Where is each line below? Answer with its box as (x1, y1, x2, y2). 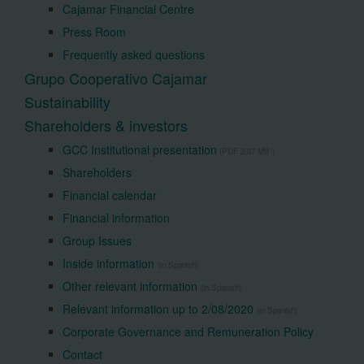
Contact (62, 346, 102, 362)
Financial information (62, 210, 170, 226)
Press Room (62, 24, 126, 40)
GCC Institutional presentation (62, 141, 217, 158)
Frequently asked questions (62, 46, 205, 63)
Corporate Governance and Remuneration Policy (62, 323, 314, 340)
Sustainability (24, 91, 110, 112)
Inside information (62, 255, 158, 271)
